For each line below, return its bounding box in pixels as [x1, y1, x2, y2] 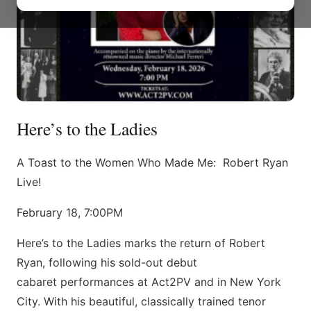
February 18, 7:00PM [17, 205, 123, 219]
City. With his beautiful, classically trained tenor [17, 294, 266, 308]
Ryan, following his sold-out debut [17, 255, 197, 269]
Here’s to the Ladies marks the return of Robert [17, 236, 265, 250]
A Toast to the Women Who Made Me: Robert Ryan [17, 155, 288, 169]
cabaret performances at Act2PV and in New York [17, 275, 281, 289]
